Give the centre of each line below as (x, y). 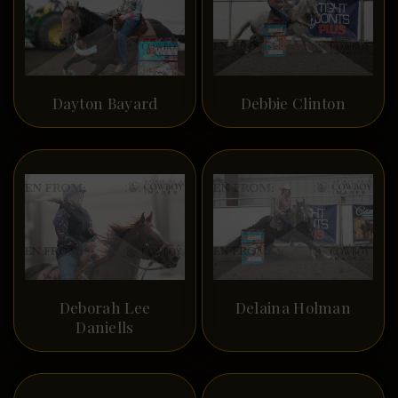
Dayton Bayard (105, 103)
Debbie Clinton (293, 103)
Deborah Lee (105, 308)
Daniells (105, 327)
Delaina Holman (293, 308)
